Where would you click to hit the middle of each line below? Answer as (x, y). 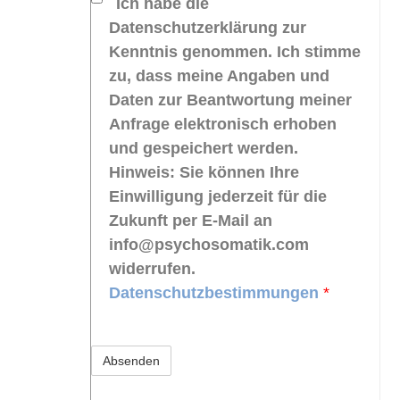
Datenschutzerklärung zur (208, 27)
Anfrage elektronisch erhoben (223, 124)
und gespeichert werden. (204, 148)
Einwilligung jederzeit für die (218, 196)
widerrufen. (152, 268)
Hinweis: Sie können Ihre (204, 172)
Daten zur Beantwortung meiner (230, 100)
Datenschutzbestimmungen (216, 292)
